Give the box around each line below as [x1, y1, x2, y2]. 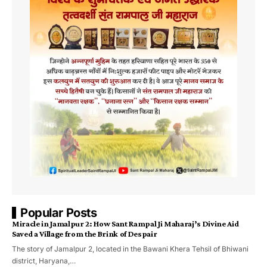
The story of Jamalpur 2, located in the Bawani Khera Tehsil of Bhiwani [12, 244, 249, 253]
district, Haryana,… [12, 256, 76, 265]
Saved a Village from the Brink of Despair [12, 228, 157, 238]
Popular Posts [20, 205, 97, 220]
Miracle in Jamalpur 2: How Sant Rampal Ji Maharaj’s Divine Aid [12, 218, 239, 228]
